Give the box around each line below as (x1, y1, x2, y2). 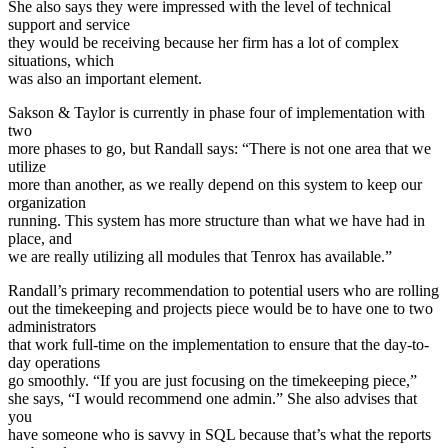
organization (8, 194, 86, 212)
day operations (8, 354, 100, 372)
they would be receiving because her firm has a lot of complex (8, 34, 399, 52)
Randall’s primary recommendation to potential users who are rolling (8, 282, 439, 300)
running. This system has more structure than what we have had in (8, 212, 425, 230)
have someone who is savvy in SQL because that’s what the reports (8, 426, 431, 444)
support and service (8, 16, 130, 34)
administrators (8, 318, 96, 336)
